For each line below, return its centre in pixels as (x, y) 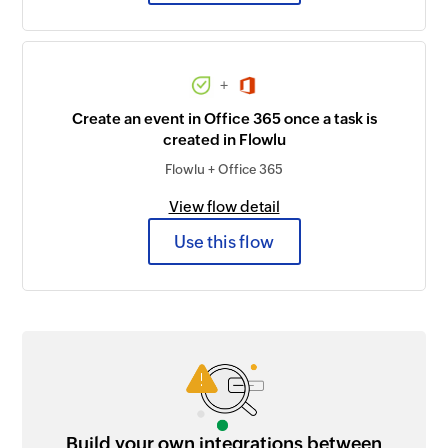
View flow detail (224, 207)
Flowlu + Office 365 (224, 170)
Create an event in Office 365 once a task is (224, 119)
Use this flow (224, 241)
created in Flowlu (224, 140)
